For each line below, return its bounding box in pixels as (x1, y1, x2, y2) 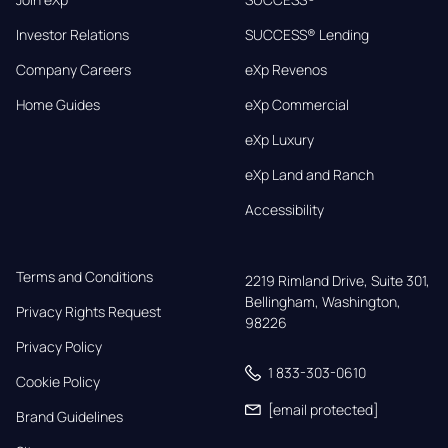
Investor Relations (16, 25, 129, 45)
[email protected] (267, 400, 379, 420)
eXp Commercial (244, 95, 349, 115)
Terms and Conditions (16, 267, 153, 287)
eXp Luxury (244, 130, 314, 150)
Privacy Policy (16, 337, 102, 357)
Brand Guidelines (16, 407, 123, 427)
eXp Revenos (244, 60, 327, 80)
